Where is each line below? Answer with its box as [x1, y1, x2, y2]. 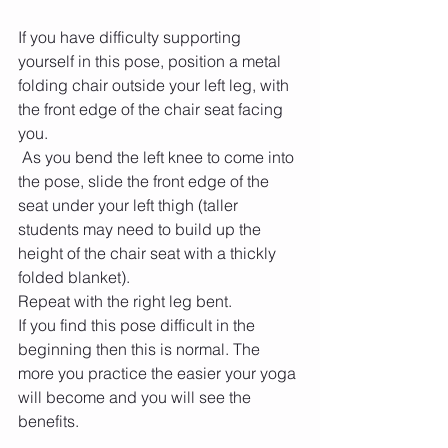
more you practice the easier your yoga [18, 363, 300, 384]
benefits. [18, 411, 79, 432]
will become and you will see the [18, 387, 255, 408]
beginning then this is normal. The [18, 339, 264, 360]
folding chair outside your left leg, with [18, 75, 293, 96]
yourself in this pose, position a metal [18, 51, 285, 72]
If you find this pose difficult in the [18, 315, 259, 336]
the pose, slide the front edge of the [18, 171, 273, 192]
